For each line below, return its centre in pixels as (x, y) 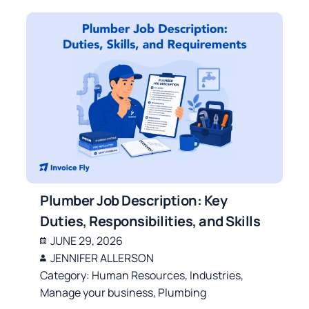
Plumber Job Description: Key (134, 200)
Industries (216, 275)
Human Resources (139, 275)
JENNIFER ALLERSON (102, 258)
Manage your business (97, 292)
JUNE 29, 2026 (87, 240)
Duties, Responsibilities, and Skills (150, 221)
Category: (66, 275)
